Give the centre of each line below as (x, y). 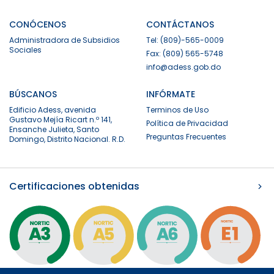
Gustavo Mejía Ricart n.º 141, (61, 120)
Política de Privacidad (187, 124)
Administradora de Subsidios (65, 40)
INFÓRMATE (171, 94)
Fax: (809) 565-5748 (185, 54)
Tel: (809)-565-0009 (185, 40)
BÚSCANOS (33, 94)
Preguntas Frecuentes (186, 137)
